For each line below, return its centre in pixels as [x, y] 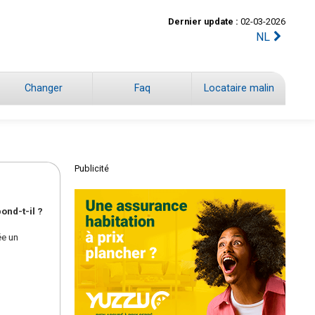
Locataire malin [239, 88]
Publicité [92, 168]
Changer [43, 88]
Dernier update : [203, 21]
